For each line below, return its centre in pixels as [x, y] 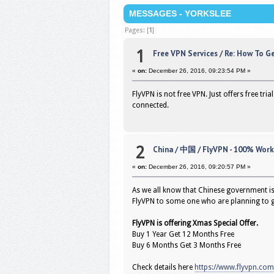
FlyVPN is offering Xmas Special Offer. [195, 224]
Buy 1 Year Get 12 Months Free [183, 235]
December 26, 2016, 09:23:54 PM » [199, 71]
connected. [151, 106]
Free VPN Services [185, 54]
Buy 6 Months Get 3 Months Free [187, 246]
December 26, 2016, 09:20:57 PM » [199, 167]
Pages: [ [137, 30]
